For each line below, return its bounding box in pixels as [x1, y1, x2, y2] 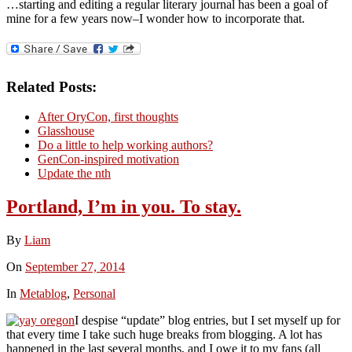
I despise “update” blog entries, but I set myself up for [75, 313, 340, 328]
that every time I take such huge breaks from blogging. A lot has [6, 328, 322, 342]
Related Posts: [6, 78, 97, 95]
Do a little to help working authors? [38, 138, 213, 152]
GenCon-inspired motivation [38, 152, 179, 167]
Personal [73, 287, 115, 301]
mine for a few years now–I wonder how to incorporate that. [6, 11, 305, 25]
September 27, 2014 [25, 260, 125, 274]
